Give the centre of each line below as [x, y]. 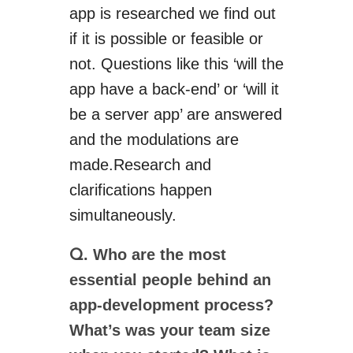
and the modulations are [154, 139]
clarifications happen [140, 190]
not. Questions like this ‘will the [176, 64]
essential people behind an [170, 280]
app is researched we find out [172, 13]
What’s [95, 330]
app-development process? [171, 305]
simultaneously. [123, 215]
